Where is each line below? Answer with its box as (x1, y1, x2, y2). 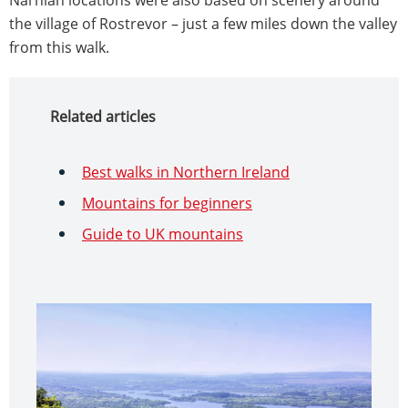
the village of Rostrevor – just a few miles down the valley (9, 13, 397, 34)
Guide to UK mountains (82, 223, 243, 244)
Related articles (50, 106, 156, 127)
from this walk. (9, 36, 109, 57)
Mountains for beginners (82, 192, 252, 213)
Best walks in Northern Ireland (82, 161, 290, 182)
